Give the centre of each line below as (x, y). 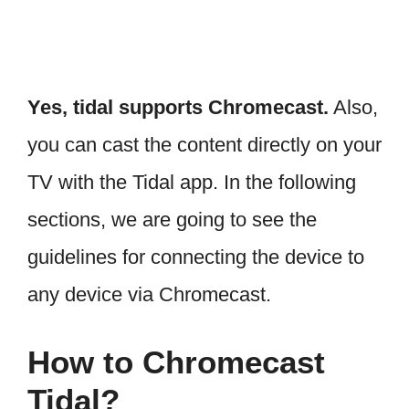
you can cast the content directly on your (204, 144)
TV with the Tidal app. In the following (192, 182)
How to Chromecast (176, 362)
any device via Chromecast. (149, 294)
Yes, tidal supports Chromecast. (178, 107)
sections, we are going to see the (172, 219)
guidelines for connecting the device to (196, 257)
